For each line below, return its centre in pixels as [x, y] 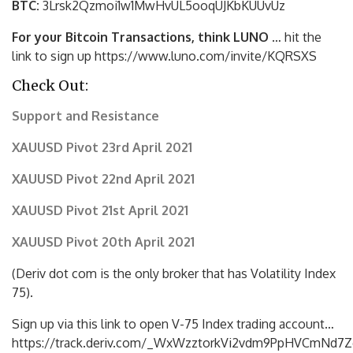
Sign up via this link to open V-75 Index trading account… [173, 323]
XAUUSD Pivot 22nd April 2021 [103, 178]
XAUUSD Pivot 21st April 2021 [100, 210]
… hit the [295, 37]
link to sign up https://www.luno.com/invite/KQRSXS [164, 56]
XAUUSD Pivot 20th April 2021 [103, 242]
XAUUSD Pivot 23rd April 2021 [102, 147]
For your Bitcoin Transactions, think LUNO [140, 37]
